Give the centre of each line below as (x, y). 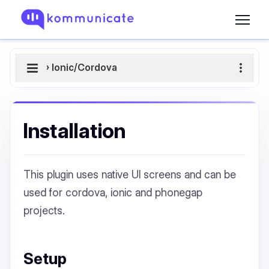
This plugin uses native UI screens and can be (130, 174)
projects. (44, 210)
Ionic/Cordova (84, 68)
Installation (75, 131)
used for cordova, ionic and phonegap (113, 192)
